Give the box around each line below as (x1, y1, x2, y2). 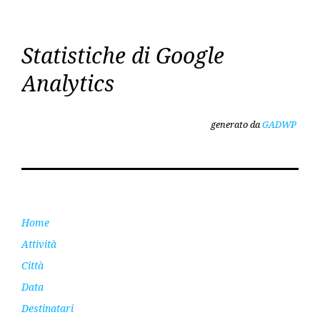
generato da (211, 117, 262, 131)
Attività (21, 236, 56, 251)
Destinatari (21, 301, 74, 315)
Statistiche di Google (21, 40, 224, 70)
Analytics (21, 68, 114, 98)
